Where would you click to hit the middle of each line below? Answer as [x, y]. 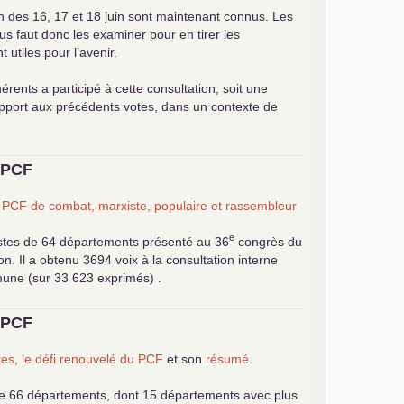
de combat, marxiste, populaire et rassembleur [162, 205]
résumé [228, 358]
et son [185, 358]
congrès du [269, 241]
